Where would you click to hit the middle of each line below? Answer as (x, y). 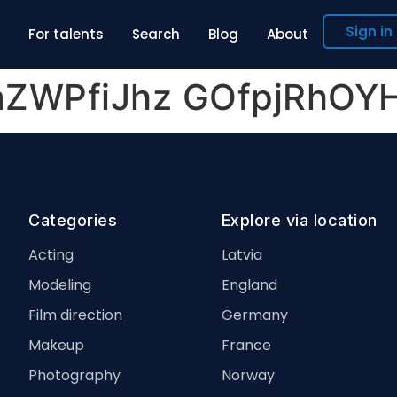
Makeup (56, 345)
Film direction (75, 315)
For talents (66, 34)
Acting (51, 255)
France (246, 345)
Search (156, 34)
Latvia (241, 255)
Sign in (369, 31)
